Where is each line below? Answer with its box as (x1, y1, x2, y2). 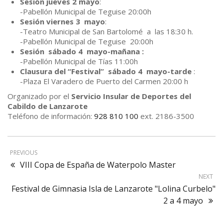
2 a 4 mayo (163, 195, 203, 207)
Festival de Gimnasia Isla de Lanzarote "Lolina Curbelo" (11, 183, 216, 195)
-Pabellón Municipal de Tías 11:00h (20, 56, 138, 67)
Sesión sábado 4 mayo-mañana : (20, 46, 144, 57)
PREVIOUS (10, 148, 37, 157)
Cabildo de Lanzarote (7, 101, 88, 111)
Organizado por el (7, 91, 71, 102)
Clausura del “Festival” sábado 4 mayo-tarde (20, 66, 192, 77)
